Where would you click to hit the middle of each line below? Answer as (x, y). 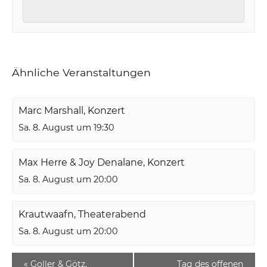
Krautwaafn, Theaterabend (83, 214)
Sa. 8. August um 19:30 (67, 127)
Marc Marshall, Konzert (72, 110)
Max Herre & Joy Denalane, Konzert (102, 162)
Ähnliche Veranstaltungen (82, 72)
